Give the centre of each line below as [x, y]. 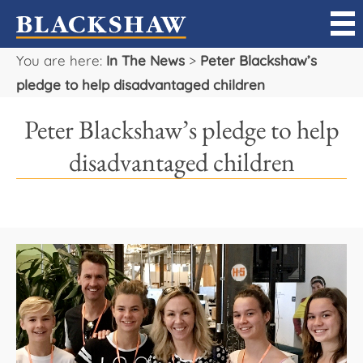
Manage [47, 155]
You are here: [61, 60]
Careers [45, 327]
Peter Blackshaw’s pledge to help [181, 130]
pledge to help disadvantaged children [141, 85]
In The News [145, 60]
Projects [46, 241]
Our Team [53, 284]
